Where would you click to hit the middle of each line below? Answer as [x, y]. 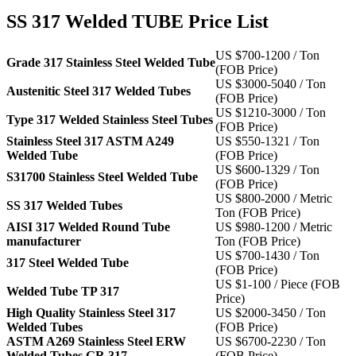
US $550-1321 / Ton [267, 141]
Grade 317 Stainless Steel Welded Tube [111, 63]
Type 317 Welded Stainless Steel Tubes [110, 120]
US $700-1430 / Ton [267, 256]
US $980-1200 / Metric [274, 227]
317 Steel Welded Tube [68, 263]
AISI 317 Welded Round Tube [88, 227]
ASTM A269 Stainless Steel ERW [96, 342]
